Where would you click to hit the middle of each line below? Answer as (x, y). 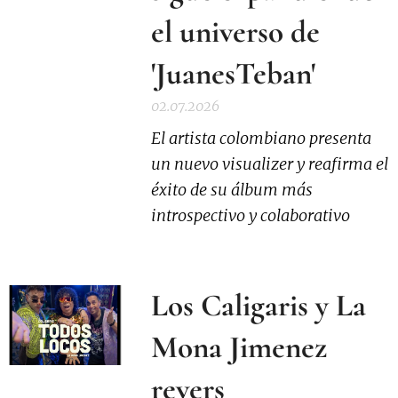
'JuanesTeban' (234, 74)
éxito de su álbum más (232, 190)
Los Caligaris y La (259, 306)
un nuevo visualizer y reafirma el (270, 164)
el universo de (236, 32)
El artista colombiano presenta (262, 138)
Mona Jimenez (239, 347)
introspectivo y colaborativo (251, 215)
